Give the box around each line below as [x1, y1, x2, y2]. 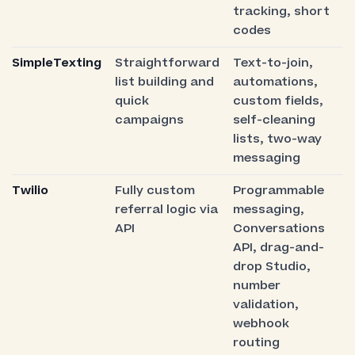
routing [232, 334, 280, 352]
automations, [232, 74, 318, 91]
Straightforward [114, 55, 219, 72]
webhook [232, 315, 289, 333]
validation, [232, 296, 299, 314]
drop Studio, [232, 258, 311, 276]
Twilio [11, 182, 48, 200]
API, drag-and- [232, 239, 324, 257]
